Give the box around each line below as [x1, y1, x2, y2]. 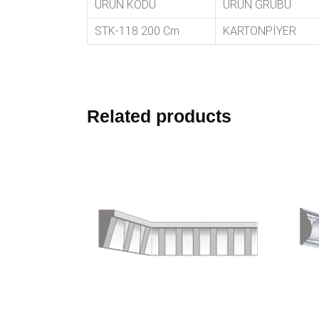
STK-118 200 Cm [95, 24, 179, 38]
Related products [87, 106, 231, 126]
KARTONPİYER [223, 24, 296, 38]
